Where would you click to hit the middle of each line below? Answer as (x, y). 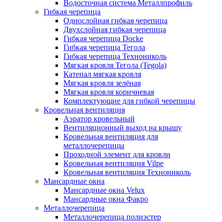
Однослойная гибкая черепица (115, 21)
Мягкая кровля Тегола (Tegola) (115, 65)
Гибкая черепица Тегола (104, 47)
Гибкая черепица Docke (103, 38)
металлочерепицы (94, 145)
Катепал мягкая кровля (102, 74)
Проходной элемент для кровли (117, 154)
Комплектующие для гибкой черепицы (129, 101)
